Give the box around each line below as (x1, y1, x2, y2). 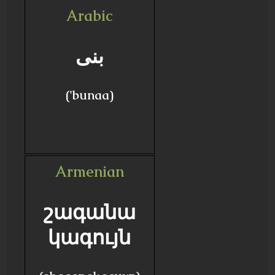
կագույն (48, 225, 131, 250)
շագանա (43, 199, 136, 225)
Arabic (66, 6, 113, 25)
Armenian (55, 162, 124, 181)
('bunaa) (65, 87, 114, 103)
